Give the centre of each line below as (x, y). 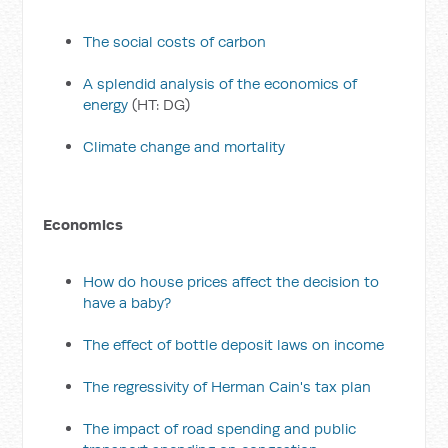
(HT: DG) (159, 104)
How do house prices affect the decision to (231, 281)
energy (106, 104)
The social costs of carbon (175, 41)
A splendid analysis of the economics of (220, 83)
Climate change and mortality (184, 146)
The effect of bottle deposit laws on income (234, 344)
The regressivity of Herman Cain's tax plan (227, 386)
